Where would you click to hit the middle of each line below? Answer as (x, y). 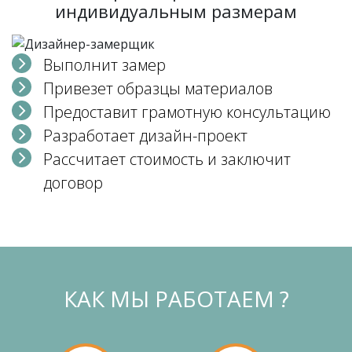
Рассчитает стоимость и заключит (167, 159)
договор (73, 182)
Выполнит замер (104, 64)
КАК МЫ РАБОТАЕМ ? (176, 298)
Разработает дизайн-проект (145, 135)
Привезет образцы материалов (158, 88)
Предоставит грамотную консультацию (187, 112)
